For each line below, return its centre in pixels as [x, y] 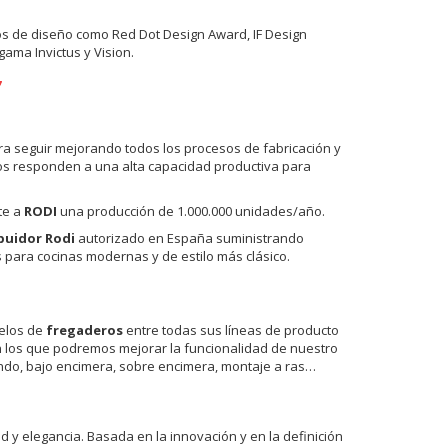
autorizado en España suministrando [189, 237]
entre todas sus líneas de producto [230, 329]
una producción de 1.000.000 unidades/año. [190, 210]
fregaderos [84, 329]
